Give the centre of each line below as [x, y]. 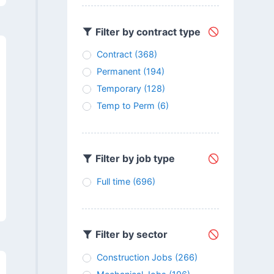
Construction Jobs [134, 257]
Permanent [118, 71]
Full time [113, 181]
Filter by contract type [146, 31]
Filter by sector [130, 235]
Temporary [119, 88]
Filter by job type [134, 159]
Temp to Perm [125, 105]
